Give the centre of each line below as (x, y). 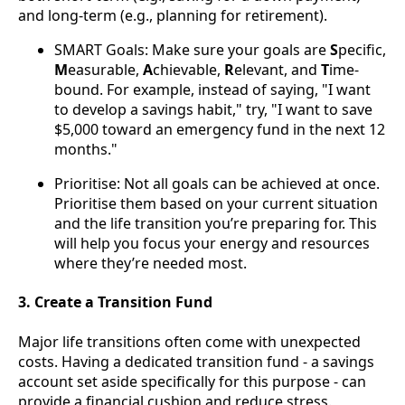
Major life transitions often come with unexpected (189, 341)
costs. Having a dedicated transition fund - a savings (196, 361)
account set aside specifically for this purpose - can (192, 381)
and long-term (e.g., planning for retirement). (173, 16)
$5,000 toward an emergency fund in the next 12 (220, 130)
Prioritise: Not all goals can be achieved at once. (217, 184)
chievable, (188, 70)
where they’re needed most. (151, 264)
